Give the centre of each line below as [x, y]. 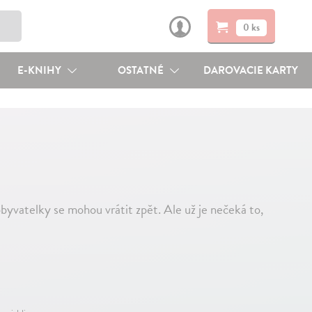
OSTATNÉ [142, 70]
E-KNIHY [40, 70]
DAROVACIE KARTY [251, 70]
